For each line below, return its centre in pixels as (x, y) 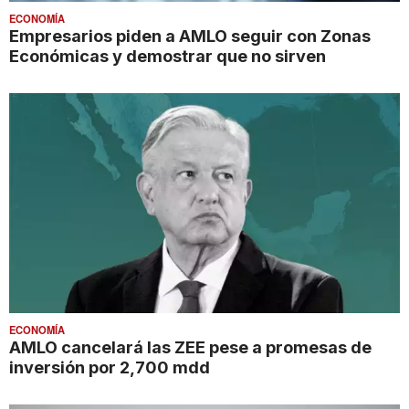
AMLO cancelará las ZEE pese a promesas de (190, 347)
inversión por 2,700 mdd (110, 367)
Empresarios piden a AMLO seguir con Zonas (190, 36)
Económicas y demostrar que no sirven (168, 56)
